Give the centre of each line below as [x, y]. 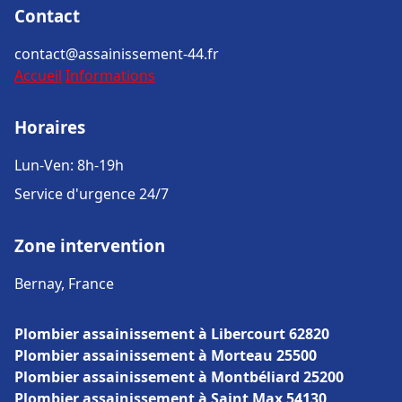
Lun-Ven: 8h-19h [69, 165]
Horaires [50, 127]
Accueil [38, 75]
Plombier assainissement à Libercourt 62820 [172, 334]
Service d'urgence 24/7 [92, 194]
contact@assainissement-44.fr [117, 54]
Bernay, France [64, 284]
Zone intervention [90, 245]
